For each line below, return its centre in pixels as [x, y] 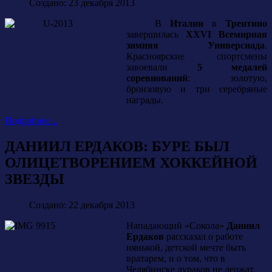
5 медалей [232, 67]
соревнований [157, 78]
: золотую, [227, 78]
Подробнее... [31, 121]
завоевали [162, 67]
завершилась [156, 35]
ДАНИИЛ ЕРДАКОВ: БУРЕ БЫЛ [117, 147]
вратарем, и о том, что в [176, 259]
